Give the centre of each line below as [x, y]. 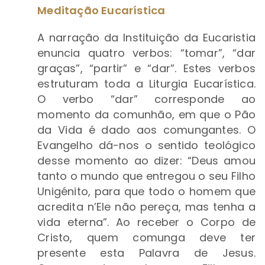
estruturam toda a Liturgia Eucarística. [146, 84]
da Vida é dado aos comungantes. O [146, 130]
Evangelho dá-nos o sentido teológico [146, 146]
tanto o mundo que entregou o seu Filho [146, 176]
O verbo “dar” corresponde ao [146, 99]
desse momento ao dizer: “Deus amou [146, 161]
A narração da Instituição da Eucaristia [146, 38]
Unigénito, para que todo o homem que [146, 192]
